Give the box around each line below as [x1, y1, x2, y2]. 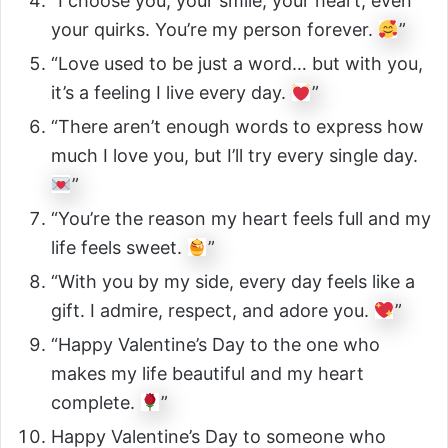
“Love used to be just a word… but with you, [51, 53, 423, 75]
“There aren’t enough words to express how [51, 116, 424, 138]
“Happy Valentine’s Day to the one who [51, 334, 380, 356]
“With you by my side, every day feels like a [51, 271, 415, 293]
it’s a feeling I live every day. [51, 82, 291, 104]
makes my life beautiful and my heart [51, 363, 364, 385]
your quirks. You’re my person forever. [51, 19, 378, 41]
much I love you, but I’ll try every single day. [51, 145, 418, 167]
